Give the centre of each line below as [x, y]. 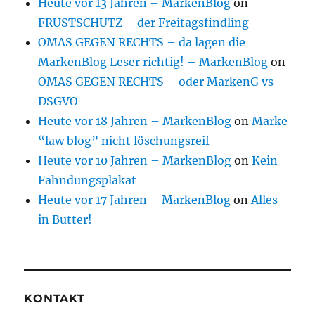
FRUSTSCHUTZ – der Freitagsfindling [144, 23]
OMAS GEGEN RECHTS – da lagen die [142, 43]
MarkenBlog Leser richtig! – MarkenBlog [153, 62]
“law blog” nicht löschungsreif [124, 141]
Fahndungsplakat [88, 180]
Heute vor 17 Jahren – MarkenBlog [135, 200]
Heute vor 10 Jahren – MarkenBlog [135, 161]
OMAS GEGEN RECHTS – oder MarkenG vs [156, 82]
